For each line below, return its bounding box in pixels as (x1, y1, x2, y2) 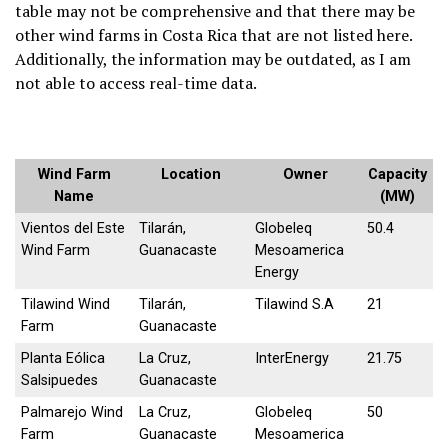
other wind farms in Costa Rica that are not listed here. (15, 24, 412, 47)
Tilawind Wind (21, 296, 111, 314)
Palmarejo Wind (21, 404, 124, 422)
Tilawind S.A (255, 296, 335, 314)
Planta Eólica (21, 350, 106, 368)
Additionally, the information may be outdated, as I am (15, 48, 411, 71)
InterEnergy (255, 350, 330, 368)
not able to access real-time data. (15, 72, 257, 95)
